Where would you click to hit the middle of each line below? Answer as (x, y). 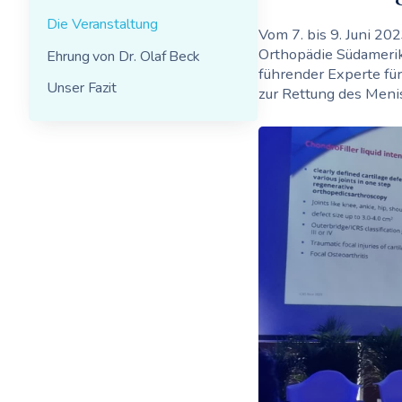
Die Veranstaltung (102, 25)
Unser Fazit (82, 88)
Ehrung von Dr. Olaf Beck (124, 56)
